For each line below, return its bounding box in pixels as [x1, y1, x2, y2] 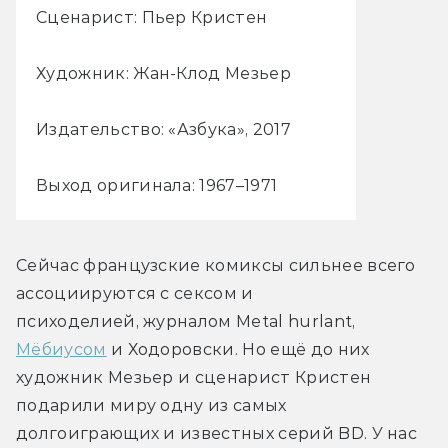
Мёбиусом [16, 340, 107, 360]
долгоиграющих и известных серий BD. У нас [16, 424, 418, 444]
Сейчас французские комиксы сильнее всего [16, 256, 416, 276]
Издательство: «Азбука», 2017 [36, 120, 291, 140]
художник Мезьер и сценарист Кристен [16, 368, 372, 388]
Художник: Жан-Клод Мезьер [36, 64, 291, 84]
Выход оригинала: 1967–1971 [36, 176, 278, 196]
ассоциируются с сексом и [16, 284, 254, 304]
